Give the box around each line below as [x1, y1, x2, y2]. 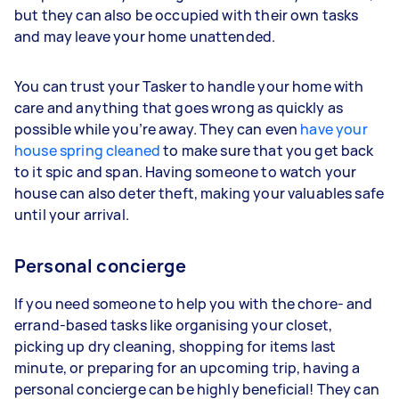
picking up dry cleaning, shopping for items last [14, 337, 337, 356]
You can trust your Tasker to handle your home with [14, 77, 364, 96]
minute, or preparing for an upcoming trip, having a [14, 358, 361, 378]
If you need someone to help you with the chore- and [14, 294, 373, 313]
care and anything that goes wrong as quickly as [14, 98, 344, 118]
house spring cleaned [14, 141, 160, 160]
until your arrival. [14, 205, 129, 224]
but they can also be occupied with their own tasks [14, 5, 359, 25]
